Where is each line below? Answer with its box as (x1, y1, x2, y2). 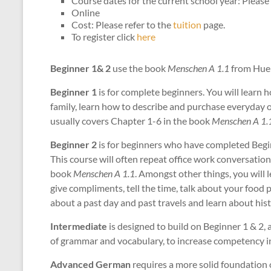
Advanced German (50, 258, 131, 270)
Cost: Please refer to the (71, 19, 173, 30)
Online (71, 7, 100, 18)
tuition (173, 19, 201, 30)
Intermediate (50, 220, 107, 232)
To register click (71, 31, 137, 42)
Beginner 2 (50, 139, 97, 150)
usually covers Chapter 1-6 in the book (50, 115, 212, 126)
